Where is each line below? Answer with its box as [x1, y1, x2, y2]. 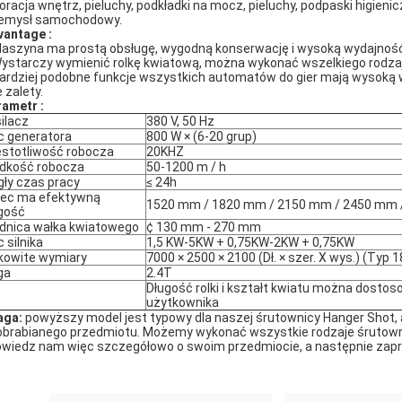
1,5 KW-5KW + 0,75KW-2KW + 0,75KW [146, 235, 354, 249]
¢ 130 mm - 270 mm [146, 220, 261, 234]
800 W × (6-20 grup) [146, 129, 257, 144]
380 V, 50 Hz [146, 114, 214, 128]
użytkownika [146, 295, 219, 310]
